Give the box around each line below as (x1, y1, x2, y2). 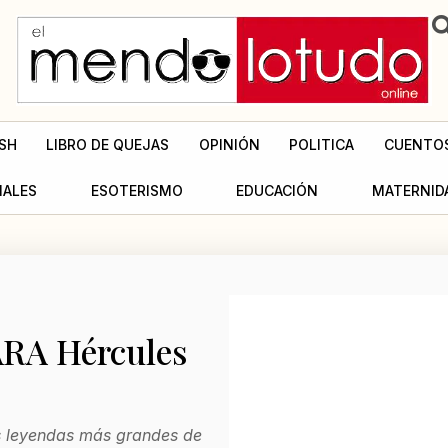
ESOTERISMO (90, 181, 183, 199)
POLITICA (289, 135, 355, 153)
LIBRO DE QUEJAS (46, 135, 170, 153)
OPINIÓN (198, 135, 260, 153)
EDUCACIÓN (236, 181, 319, 199)
